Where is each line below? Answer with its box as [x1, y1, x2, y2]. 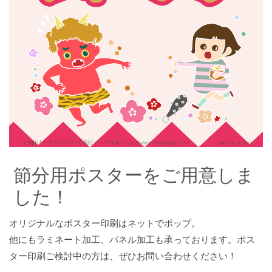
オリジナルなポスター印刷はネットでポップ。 [9, 218, 200, 229]
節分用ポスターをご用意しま [13, 165, 254, 185]
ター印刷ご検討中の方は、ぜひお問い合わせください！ [9, 251, 237, 262]
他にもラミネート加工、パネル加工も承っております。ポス [9, 234, 255, 245]
